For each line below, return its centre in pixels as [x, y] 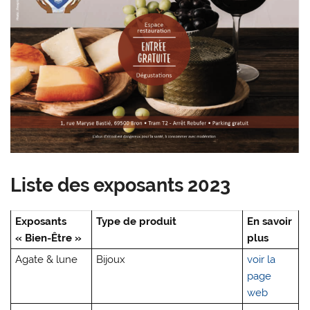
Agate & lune [47, 260]
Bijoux [111, 260]
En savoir [270, 222]
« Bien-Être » [49, 238]
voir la [262, 260]
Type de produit [137, 222]
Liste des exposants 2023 [121, 184]
